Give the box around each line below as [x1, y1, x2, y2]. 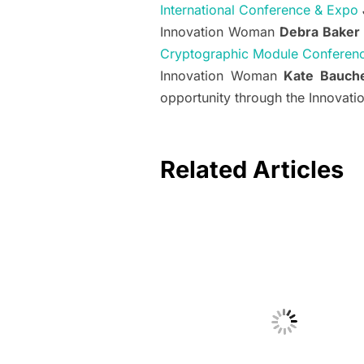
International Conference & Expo [160, 2, 358, 19]
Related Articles [160, 155, 344, 184]
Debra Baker [279, 24, 361, 41]
